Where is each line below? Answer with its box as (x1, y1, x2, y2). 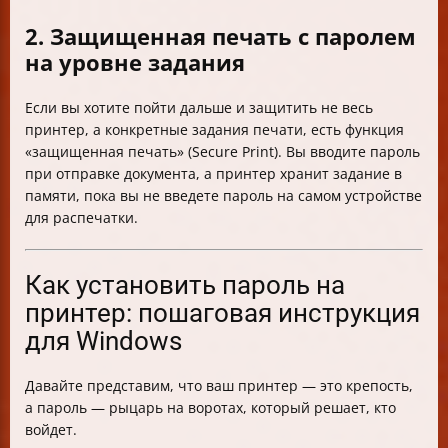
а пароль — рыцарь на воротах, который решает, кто (25, 398, 396, 418)
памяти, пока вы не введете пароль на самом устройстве (25, 186, 422, 206)
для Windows (25, 326, 182, 357)
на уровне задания (25, 47, 245, 78)
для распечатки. (25, 208, 138, 228)
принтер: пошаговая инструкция (25, 298, 420, 329)
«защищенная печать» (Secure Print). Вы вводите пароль (25, 142, 420, 162)
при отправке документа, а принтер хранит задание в (25, 164, 402, 184)
